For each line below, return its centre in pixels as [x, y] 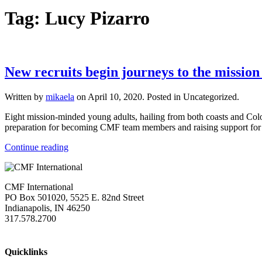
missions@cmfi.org [40, 229]
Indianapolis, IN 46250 [47, 208]
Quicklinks [26, 251]
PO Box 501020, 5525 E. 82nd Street [74, 197]
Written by [25, 96]
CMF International [39, 187]
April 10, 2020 [115, 96]
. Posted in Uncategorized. [191, 96]
